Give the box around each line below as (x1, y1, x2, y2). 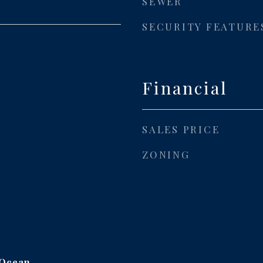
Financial (142, 76, 228, 99)
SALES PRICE (142, 123, 220, 136)
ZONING (142, 148, 190, 161)
